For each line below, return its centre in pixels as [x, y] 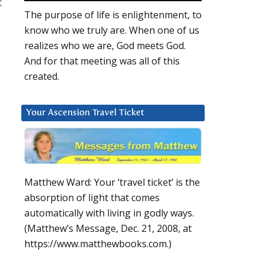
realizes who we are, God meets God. [105, 46]
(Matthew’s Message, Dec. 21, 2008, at [108, 229]
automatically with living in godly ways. [109, 213]
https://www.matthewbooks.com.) [98, 244]
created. [42, 77]
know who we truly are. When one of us [112, 30]
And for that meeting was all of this [102, 61]
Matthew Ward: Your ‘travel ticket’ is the [112, 182]
